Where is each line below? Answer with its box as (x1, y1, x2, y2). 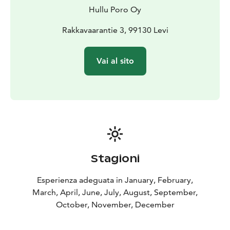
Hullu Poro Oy (89, 5, 141, 15)
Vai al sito (96, 56, 134, 66)
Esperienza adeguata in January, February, (37, 175, 193, 185)
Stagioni (90, 152, 140, 166)
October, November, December (55, 200, 175, 210)
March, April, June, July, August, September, (32, 187, 198, 198)
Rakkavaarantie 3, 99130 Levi (62, 25, 168, 35)
